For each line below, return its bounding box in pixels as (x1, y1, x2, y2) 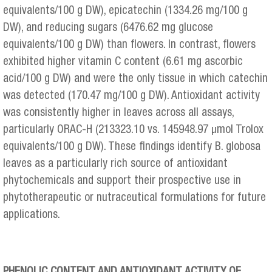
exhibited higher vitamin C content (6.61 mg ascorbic (3, 56, 243, 68)
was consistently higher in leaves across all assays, (3, 107, 234, 119)
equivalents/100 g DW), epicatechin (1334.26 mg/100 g (3, 5, 248, 17)
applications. (3, 209, 60, 221)
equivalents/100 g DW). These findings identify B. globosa (3, 141, 260, 153)
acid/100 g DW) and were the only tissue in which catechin (3, 73, 268, 85)
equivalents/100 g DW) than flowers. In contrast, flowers (3, 39, 256, 51)
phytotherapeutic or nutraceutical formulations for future (3, 192, 266, 204)
